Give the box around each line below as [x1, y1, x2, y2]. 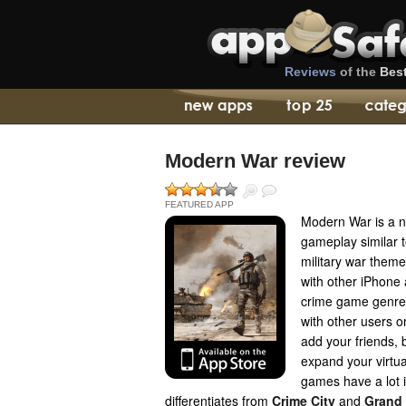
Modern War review [165, 150, 345, 172]
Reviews [285, 64, 336, 79]
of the [336, 64, 380, 79]
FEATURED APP [165, 199, 234, 209]
